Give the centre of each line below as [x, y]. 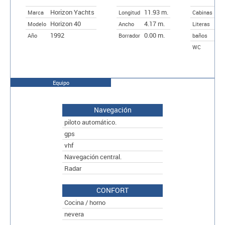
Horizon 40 [66, 23]
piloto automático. [90, 122]
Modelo [37, 24]
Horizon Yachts [72, 12]
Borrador [129, 35]
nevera [74, 214]
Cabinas [202, 12]
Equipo [61, 82]
